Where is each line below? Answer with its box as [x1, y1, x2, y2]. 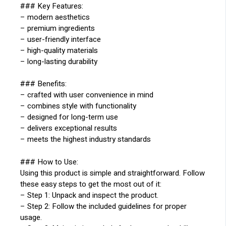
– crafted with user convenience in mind [20, 89, 154, 101]
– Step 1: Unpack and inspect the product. [20, 189, 159, 201]
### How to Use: [20, 156, 79, 167]
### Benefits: [20, 78, 67, 90]
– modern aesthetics [20, 11, 90, 23]
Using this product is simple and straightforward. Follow [20, 167, 205, 179]
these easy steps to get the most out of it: [20, 178, 162, 190]
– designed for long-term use [20, 111, 119, 123]
